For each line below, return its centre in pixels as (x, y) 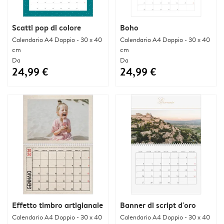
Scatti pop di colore (46, 27)
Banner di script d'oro (158, 205)
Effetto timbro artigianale (57, 205)
